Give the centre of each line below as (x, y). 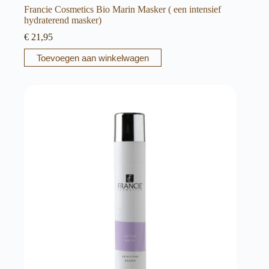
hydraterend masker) (63, 20)
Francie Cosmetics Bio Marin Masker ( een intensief (122, 10)
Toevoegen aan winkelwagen (93, 58)
